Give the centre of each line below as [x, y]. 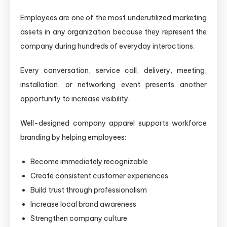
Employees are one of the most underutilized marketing [113, 17]
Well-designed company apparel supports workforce [113, 123]
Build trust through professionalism [89, 190]
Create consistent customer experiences [99, 176]
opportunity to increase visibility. [75, 99]
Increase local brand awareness [83, 204]
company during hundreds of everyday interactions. [107, 46]
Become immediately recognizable [89, 161]
